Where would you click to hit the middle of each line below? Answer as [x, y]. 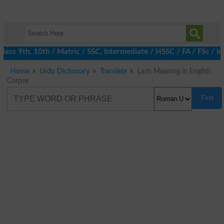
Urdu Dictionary [65, 71]
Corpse [17, 81]
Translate [114, 71]
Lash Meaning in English [174, 71]
